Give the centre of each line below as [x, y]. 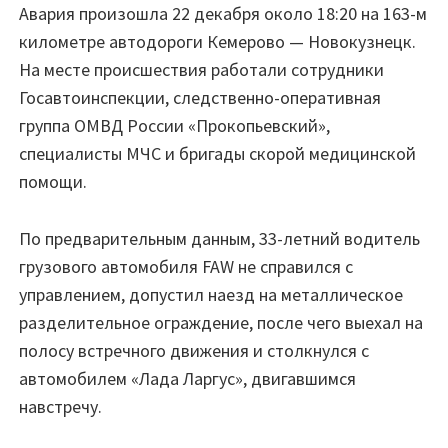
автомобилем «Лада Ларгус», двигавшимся [187, 378]
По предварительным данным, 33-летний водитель [219, 238]
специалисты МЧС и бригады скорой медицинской [217, 153]
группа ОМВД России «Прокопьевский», [174, 125]
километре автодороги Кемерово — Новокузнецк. [217, 41]
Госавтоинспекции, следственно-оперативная [200, 97]
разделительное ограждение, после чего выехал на [221, 322]
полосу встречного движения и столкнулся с [194, 350]
